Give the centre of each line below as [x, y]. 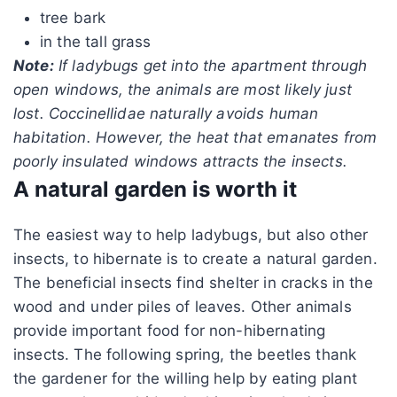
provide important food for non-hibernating [170, 330]
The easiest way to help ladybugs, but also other [191, 234]
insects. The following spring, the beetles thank [185, 354]
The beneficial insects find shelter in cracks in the [193, 282]
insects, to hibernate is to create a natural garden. [195, 258]
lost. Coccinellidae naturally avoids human [166, 113]
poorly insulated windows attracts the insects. [180, 161]
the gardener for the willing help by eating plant [186, 378]
